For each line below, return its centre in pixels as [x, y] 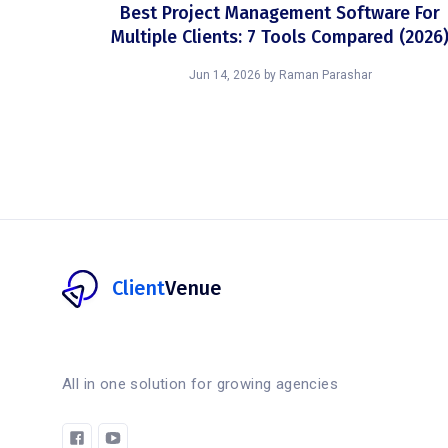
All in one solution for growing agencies [200, 384]
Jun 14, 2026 [224, 75]
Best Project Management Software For [280, 13]
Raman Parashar [325, 75]
